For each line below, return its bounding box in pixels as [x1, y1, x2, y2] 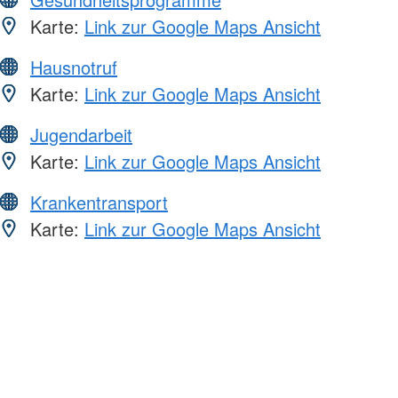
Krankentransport [30, 188, 168, 215]
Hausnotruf [30, 53, 117, 80]
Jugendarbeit [30, 121, 132, 147]
